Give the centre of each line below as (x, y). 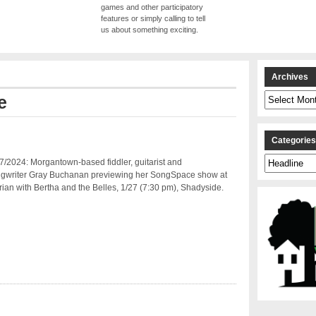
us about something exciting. (150, 30)
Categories (283, 159)
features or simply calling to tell (153, 19)
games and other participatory (152, 7)
